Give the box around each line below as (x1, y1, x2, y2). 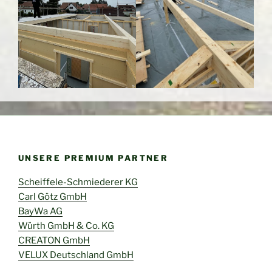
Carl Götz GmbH (18, 191, 87, 203)
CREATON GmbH (18, 235, 90, 246)
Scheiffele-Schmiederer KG (18, 177, 138, 188)
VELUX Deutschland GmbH (18, 250, 134, 261)
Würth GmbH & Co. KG (18, 220, 114, 232)
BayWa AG (18, 206, 63, 217)
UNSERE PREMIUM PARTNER (18, 152, 168, 163)
